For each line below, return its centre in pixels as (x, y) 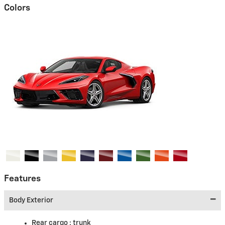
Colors (17, 8)
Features (22, 179)
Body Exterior (31, 200)
